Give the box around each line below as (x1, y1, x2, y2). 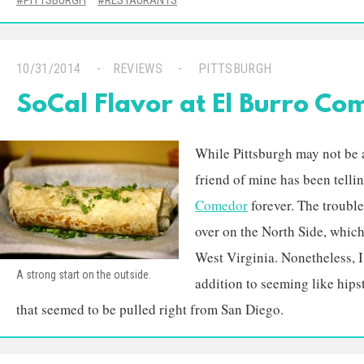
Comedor (195, 196, 248, 214)
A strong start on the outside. (16, 268, 151, 281)
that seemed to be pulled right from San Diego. (16, 300, 284, 318)
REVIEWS (112, 61, 163, 76)
